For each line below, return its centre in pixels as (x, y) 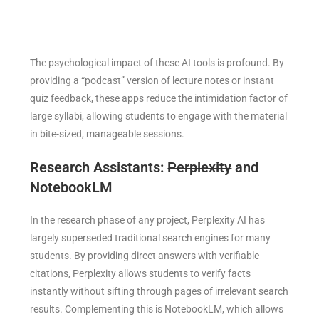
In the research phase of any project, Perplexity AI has (148, 220)
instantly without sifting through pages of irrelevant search (159, 291)
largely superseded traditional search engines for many (151, 237)
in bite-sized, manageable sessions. (111, 134)
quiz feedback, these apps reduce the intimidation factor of (159, 98)
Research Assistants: (99, 167)
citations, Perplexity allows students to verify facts (141, 273)
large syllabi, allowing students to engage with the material (159, 116)
